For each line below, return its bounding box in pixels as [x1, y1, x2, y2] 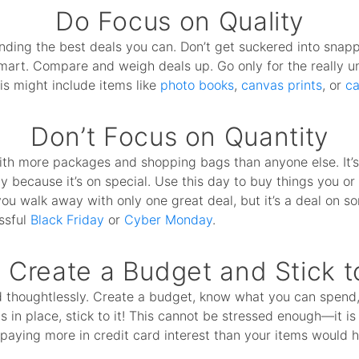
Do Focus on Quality [54, 6, 305, 37]
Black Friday [30, 212, 105, 228]
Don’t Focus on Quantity [30, 121, 329, 152]
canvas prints [241, 77, 323, 93]
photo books [160, 77, 235, 93]
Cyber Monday [124, 212, 213, 228]
